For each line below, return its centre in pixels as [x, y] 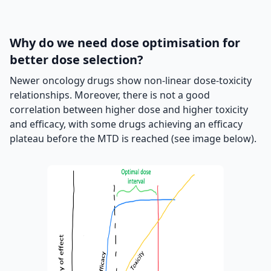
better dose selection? [77, 60]
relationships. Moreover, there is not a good [110, 95]
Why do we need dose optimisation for [125, 43]
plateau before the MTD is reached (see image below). [133, 139]
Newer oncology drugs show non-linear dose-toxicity [131, 80]
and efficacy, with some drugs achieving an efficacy [126, 124]
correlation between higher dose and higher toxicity [129, 109]
